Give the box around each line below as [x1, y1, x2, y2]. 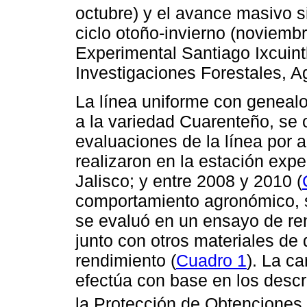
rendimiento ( [75, 251, 176, 271]
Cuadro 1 [176, 251, 247, 271]
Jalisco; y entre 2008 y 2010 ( [75, 171, 302, 191]
